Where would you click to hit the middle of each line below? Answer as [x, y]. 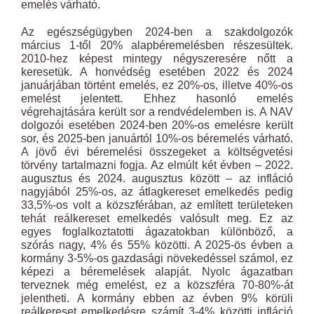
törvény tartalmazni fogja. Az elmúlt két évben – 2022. [157, 165]
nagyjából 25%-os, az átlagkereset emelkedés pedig [157, 192]
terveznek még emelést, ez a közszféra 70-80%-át [157, 285]
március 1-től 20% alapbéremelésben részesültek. [157, 45]
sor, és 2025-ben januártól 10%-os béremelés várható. [157, 138]
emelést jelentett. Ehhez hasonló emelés [157, 98]
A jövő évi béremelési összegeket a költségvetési [157, 152]
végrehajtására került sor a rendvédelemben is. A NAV [157, 112]
